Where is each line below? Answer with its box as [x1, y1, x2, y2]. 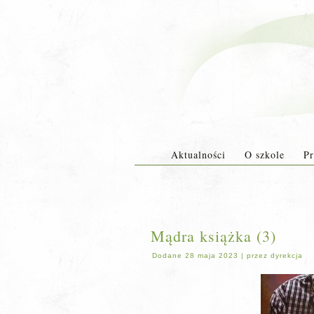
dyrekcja [271, 252, 303, 259]
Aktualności [170, 148, 226, 161]
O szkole [244, 148, 285, 161]
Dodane [152, 252, 182, 259]
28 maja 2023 [185, 252, 238, 259]
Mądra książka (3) [151, 226, 276, 246]
